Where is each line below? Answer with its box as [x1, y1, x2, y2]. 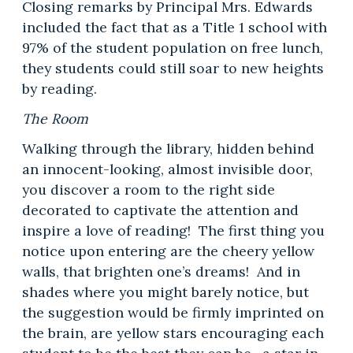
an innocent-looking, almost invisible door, [21, 159, 313, 178]
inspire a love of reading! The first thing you [21, 221, 325, 240]
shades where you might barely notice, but [21, 282, 309, 301]
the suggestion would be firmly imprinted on [21, 303, 324, 321]
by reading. [21, 79, 97, 98]
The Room [21, 109, 88, 128]
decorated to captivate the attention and [21, 200, 299, 219]
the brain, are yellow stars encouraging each [21, 323, 324, 342]
